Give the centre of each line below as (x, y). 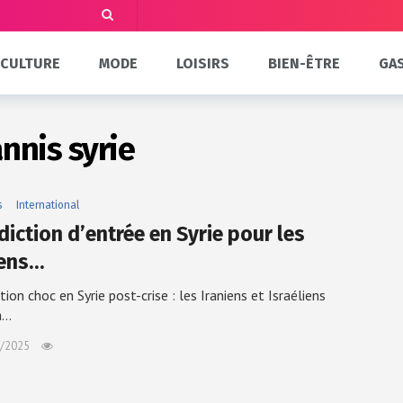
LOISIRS (203, 63)
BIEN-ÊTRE (304, 63)
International (48, 205)
